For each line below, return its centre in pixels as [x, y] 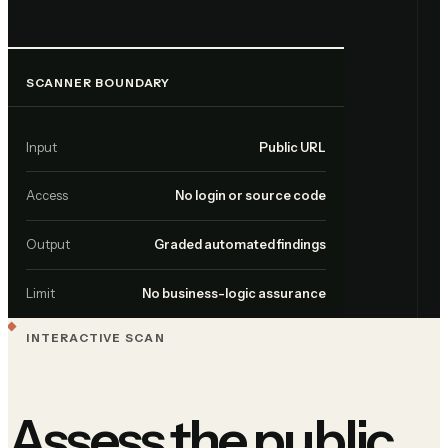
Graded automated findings [240, 245]
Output [47, 245]
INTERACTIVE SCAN [95, 337]
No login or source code [251, 196]
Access [46, 196]
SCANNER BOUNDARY [98, 83]
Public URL [293, 147]
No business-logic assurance [234, 294]
